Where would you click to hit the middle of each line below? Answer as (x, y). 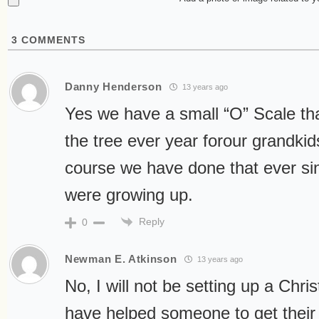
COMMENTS (52, 40)
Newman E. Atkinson (121, 258)
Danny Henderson (114, 86)
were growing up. (129, 195)
